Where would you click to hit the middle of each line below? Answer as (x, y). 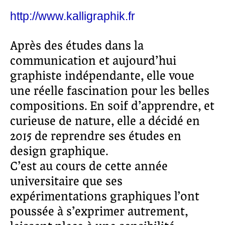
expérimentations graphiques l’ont (105, 197)
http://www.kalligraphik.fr (73, 16)
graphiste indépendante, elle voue (102, 76)
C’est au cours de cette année (89, 167)
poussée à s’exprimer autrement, (99, 212)
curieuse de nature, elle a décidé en (105, 122)
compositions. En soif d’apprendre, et (112, 106)
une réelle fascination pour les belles (110, 91)
